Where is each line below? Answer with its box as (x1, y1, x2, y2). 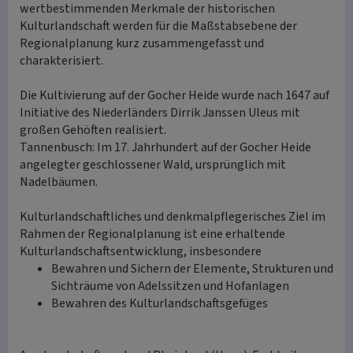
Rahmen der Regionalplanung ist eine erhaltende (20, 225, 285, 243)
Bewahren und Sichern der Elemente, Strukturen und (51, 260, 333, 277)
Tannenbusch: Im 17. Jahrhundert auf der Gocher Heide (20, 139, 311, 156)
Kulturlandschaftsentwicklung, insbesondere (20, 243, 262, 260)
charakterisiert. (20, 52, 103, 69)
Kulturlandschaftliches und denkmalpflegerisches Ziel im (20, 208, 325, 225)
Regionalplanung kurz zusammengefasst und (20, 35, 264, 52)
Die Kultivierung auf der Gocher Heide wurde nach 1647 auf (20, 87, 329, 104)
